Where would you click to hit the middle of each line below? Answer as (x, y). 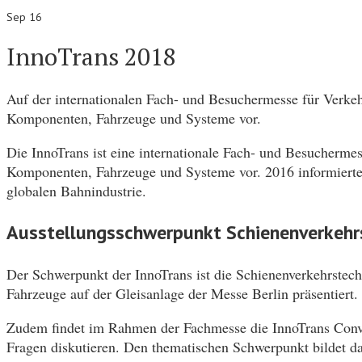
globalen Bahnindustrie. (76, 190)
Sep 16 (24, 17)
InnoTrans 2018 (91, 56)
